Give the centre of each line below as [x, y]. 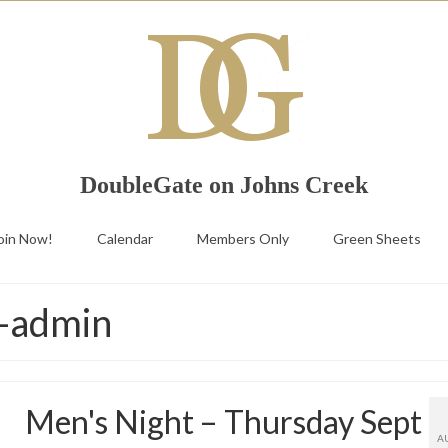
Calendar [125, 238]
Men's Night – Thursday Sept [224, 421]
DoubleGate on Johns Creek [224, 185]
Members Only [243, 238]
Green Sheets [377, 238]
